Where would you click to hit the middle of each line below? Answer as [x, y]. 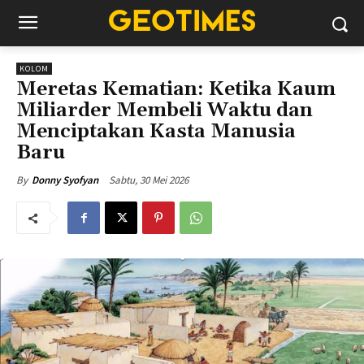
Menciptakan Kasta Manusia [156, 132]
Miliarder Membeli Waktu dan [165, 110]
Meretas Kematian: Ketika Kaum [176, 89]
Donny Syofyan [65, 180]
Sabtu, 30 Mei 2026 [149, 180]
